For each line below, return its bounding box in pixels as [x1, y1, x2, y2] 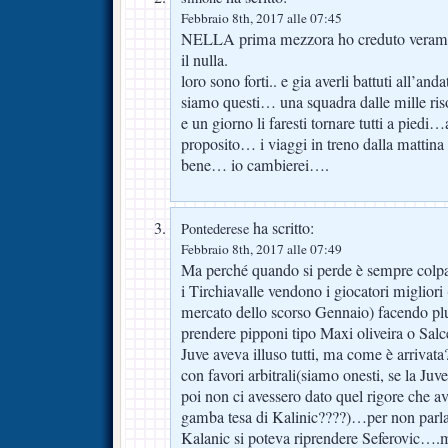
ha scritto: [249, 216, 314, 239]
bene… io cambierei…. [181, 153, 329, 176]
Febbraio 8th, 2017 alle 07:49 [181, 239, 342, 258]
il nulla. [181, 48, 228, 71]
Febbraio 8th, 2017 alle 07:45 [181, 8, 342, 27]
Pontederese [181, 218, 249, 238]
